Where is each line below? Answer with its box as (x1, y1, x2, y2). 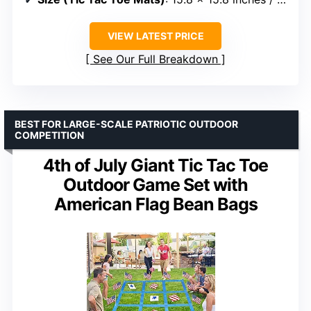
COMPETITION (15, 129, 84, 142)
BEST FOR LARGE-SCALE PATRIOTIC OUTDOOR (15, 118, 238, 131)
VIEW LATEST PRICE (107, 30, 204, 42)
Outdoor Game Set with (63, 174, 248, 196)
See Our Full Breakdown (93, 52, 218, 67)
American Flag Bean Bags (53, 194, 258, 215)
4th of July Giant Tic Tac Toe (43, 155, 268, 176)
